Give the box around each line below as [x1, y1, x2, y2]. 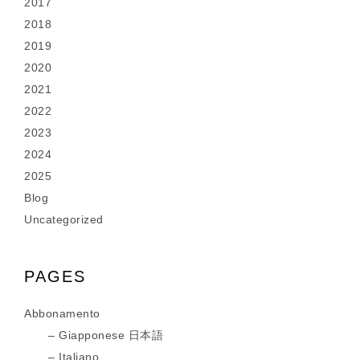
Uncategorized [24, 213, 104, 226]
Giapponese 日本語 [59, 329, 163, 342]
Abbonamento [24, 307, 100, 320]
